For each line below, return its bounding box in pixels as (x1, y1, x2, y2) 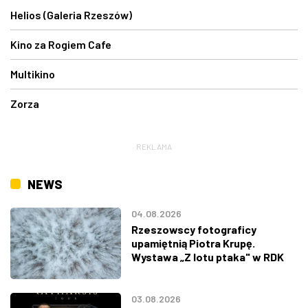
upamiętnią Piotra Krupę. (131, 236, 255, 250)
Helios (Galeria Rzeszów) (10, 8, 132, 21)
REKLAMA (136, 141, 172, 151)
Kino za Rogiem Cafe (10, 37, 111, 51)
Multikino (10, 67, 55, 80)
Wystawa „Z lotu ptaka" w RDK (131, 250, 284, 263)
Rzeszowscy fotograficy (131, 222, 256, 236)
